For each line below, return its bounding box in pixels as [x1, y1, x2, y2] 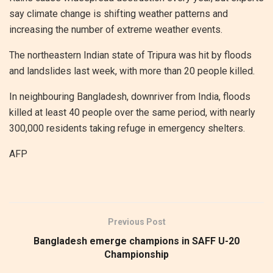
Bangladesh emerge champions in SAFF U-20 [34, 235, 239, 247]
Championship [104, 248, 169, 260]
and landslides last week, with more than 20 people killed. [9, 65, 255, 77]
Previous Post [107, 216, 166, 227]
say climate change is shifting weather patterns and [9, 7, 228, 19]
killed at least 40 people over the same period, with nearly [9, 106, 255, 118]
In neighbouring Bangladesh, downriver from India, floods [9, 90, 250, 102]
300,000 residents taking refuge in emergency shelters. [9, 122, 245, 134]
